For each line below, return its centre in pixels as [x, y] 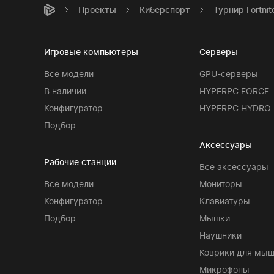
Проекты [97, 9]
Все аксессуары [234, 167]
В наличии [65, 91]
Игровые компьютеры [91, 52]
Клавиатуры [225, 201]
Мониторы [221, 184]
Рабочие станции [80, 162]
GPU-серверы [229, 74]
